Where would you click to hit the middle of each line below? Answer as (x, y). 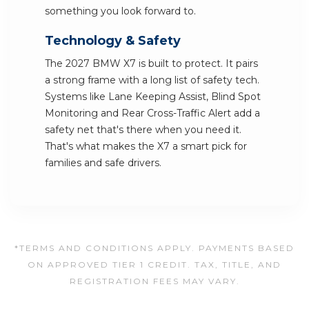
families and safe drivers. (103, 163)
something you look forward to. (120, 11)
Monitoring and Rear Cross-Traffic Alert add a (152, 113)
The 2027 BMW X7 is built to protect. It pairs (151, 63)
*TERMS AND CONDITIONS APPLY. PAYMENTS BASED (154, 248)
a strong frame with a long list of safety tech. (152, 80)
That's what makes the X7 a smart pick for (146, 146)
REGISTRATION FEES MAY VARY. (154, 281)
